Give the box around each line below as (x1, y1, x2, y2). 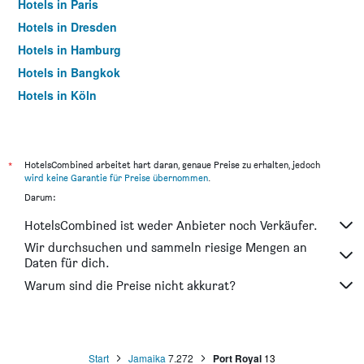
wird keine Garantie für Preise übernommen (24, 171, 208, 184)
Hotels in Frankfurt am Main (18, 110, 171, 127)
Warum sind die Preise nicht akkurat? (24, 277, 236, 293)
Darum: (24, 191, 55, 204)
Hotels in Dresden (18, 19, 117, 36)
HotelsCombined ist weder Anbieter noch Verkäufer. (24, 217, 318, 233)
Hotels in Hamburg (18, 41, 121, 58)
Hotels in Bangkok (18, 64, 120, 81)
